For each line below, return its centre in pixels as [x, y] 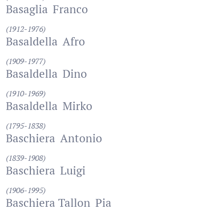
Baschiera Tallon [48, 203]
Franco [70, 9]
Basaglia [27, 9]
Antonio [81, 138]
